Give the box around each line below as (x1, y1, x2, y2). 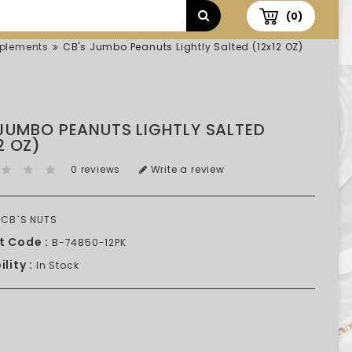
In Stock (33, 258, 79, 272)
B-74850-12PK (49, 236, 126, 249)
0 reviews (71, 163, 121, 177)
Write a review (147, 163, 225, 177)
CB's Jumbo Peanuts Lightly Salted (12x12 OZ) (62, 40, 303, 53)
